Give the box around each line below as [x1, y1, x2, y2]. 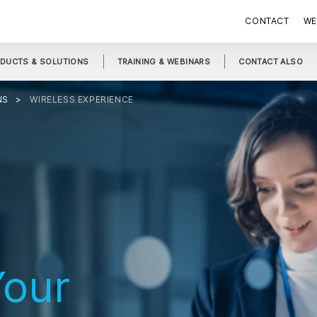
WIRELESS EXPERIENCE [30, 94, 134, 105]
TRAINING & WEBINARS [117, 57, 211, 67]
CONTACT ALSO [238, 57, 304, 67]
